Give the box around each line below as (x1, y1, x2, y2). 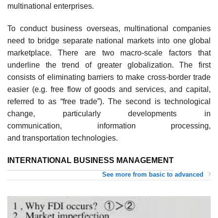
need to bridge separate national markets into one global (7, 36, 211, 45)
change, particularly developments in (7, 109, 211, 118)
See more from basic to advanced (102, 171, 203, 179)
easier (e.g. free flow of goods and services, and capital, (7, 85, 211, 94)
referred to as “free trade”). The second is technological (7, 97, 211, 106)
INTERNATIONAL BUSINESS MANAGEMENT (7, 156, 174, 164)
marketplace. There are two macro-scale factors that (7, 49, 211, 57)
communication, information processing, (7, 122, 211, 130)
